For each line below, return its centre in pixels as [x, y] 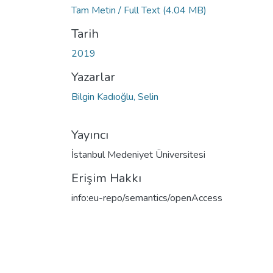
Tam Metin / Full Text [117, 10]
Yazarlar [93, 77]
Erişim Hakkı [106, 178]
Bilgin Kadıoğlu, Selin [115, 97]
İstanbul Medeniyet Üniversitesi [138, 154]
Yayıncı [90, 135]
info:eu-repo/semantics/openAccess [147, 198]
